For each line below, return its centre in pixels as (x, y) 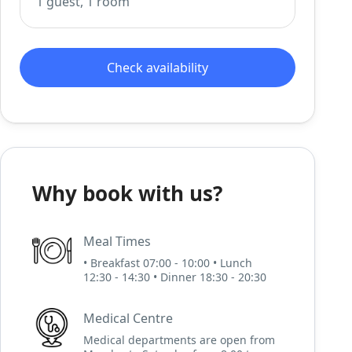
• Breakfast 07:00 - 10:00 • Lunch (168, 263)
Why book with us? (128, 193)
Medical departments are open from (180, 340)
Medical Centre (128, 318)
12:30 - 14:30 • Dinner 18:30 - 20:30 (175, 277)
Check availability (158, 68)
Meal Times (117, 241)
